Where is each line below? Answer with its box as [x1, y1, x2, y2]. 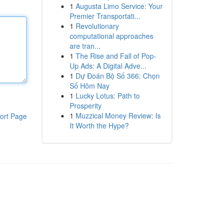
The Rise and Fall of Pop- [75, 51, 156, 61]
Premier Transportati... [69, 11, 140, 21]
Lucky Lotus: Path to [75, 91, 140, 101]
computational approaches [69, 31, 153, 41]
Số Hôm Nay [69, 81, 110, 91]
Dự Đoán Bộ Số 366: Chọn [75, 71, 160, 81]
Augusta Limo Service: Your [75, 1, 163, 11]
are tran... [69, 41, 101, 51]
